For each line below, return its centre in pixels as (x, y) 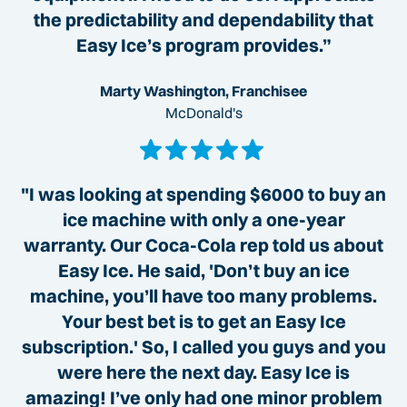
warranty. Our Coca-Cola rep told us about (203, 245)
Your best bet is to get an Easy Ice (203, 322)
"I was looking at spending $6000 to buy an (203, 194)
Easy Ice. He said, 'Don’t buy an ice (203, 271)
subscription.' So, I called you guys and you (203, 347)
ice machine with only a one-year (203, 220)
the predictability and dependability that (203, 20)
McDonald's (203, 113)
